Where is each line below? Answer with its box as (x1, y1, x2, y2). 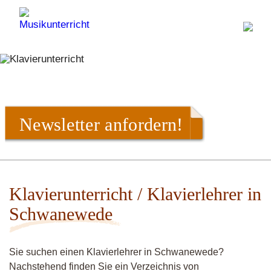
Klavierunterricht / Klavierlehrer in (9, 184, 261, 204)
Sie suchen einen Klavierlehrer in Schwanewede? (9, 247, 224, 257)
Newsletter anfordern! (19, 114, 183, 134)
